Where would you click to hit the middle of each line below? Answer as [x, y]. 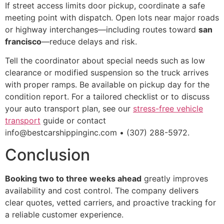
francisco [23, 41]
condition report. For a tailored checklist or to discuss [107, 96]
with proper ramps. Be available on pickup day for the [107, 84]
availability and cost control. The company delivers [102, 191]
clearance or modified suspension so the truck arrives [107, 72]
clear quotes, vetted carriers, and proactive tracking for [110, 203]
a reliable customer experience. [64, 215]
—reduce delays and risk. [89, 41]
